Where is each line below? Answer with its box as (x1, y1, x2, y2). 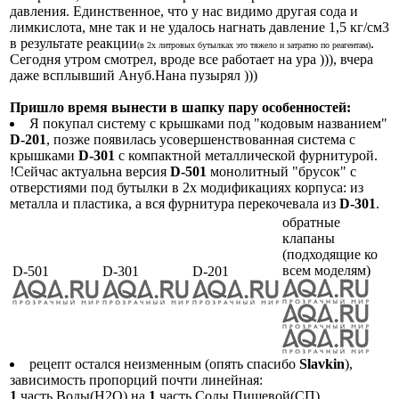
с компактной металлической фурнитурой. (115, 147, 378, 163)
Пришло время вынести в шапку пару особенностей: (10, 99, 351, 115)
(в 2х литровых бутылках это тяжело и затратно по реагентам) (137, 39, 370, 50)
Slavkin (299, 355, 345, 371)
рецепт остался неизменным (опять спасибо (29, 355, 299, 371)
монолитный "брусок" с (207, 163, 356, 179)
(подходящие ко (282, 246, 378, 262)
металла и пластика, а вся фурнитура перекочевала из (10, 195, 339, 211)
